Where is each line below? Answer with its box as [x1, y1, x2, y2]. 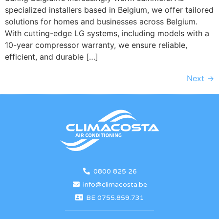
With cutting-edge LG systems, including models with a [5, 28, 209, 39]
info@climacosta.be [83, 180, 147, 189]
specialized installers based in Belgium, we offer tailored [5, 5, 214, 15]
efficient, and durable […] [5, 52, 98, 62]
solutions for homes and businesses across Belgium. [5, 17, 197, 27]
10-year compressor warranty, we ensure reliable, [5, 40, 187, 50]
